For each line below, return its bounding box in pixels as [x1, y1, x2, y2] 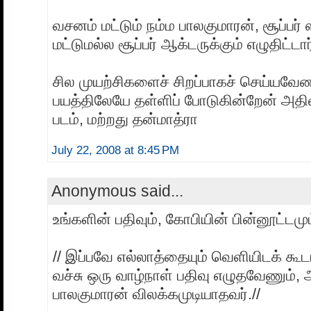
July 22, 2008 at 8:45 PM [51, 144, 179, 158]
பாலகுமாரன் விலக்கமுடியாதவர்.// [53, 285, 260, 303]
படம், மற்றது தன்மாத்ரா [53, 110, 198, 128]
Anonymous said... [51, 182, 183, 201]
